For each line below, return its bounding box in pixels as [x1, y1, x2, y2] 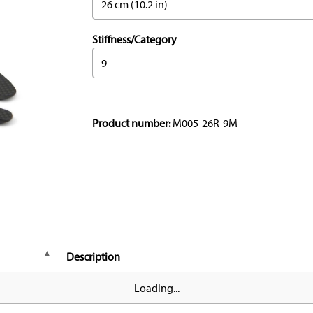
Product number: [92, 116, 173, 131]
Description [66, 249, 120, 264]
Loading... [133, 281, 180, 296]
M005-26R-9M [173, 116, 238, 131]
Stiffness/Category [92, 32, 177, 47]
